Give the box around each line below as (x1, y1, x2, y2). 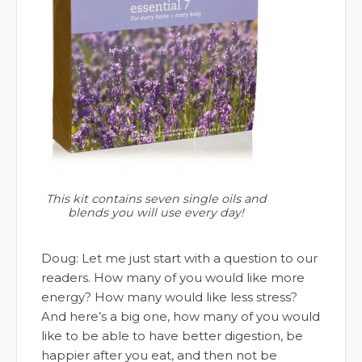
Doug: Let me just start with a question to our (41, 250, 318, 266)
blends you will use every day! (68, 205, 244, 220)
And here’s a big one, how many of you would (41, 309, 320, 324)
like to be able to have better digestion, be (41, 328, 303, 343)
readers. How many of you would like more (41, 270, 305, 285)
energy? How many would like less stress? (41, 289, 297, 305)
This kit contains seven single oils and (45, 192, 267, 206)
